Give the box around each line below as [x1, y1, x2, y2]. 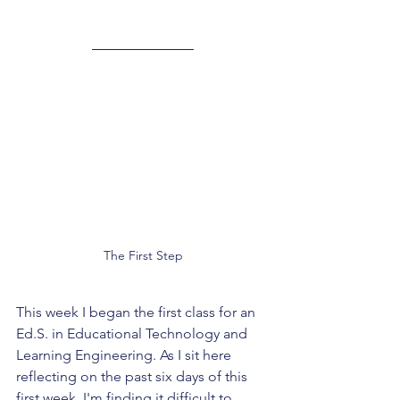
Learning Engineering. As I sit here [16, 346, 235, 364]
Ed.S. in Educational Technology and [16, 325, 251, 343]
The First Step [103, 247, 183, 264]
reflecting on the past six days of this [16, 368, 251, 386]
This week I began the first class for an [16, 304, 259, 321]
